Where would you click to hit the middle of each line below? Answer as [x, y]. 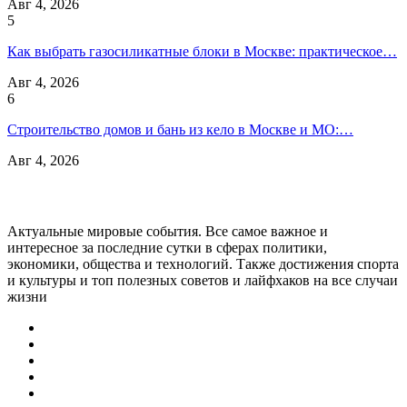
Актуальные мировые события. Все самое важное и [168, 232]
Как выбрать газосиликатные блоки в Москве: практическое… [202, 51]
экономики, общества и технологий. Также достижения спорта [203, 264]
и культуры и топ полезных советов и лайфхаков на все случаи [203, 281]
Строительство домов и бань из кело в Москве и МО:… [180, 129]
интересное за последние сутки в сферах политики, [167, 248]
